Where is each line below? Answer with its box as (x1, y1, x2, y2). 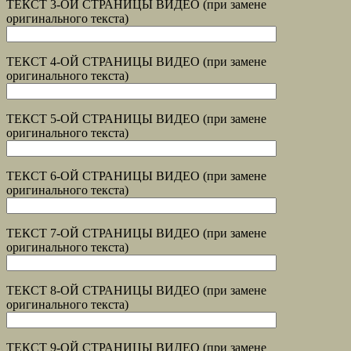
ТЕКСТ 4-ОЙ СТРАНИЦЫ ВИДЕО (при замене (6, 55, 266, 69)
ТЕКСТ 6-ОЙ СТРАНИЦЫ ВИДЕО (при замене (6, 169, 266, 183)
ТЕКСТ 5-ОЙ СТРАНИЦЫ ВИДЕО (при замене (6, 112, 266, 126)
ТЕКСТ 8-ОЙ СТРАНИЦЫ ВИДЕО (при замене (6, 284, 266, 298)
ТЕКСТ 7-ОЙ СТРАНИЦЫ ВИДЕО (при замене (6, 226, 266, 241)
